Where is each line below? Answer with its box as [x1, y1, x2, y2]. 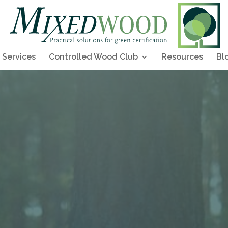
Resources [161, 52, 203, 62]
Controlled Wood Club [49, 52, 138, 62]
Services [2, 52, 36, 62]
